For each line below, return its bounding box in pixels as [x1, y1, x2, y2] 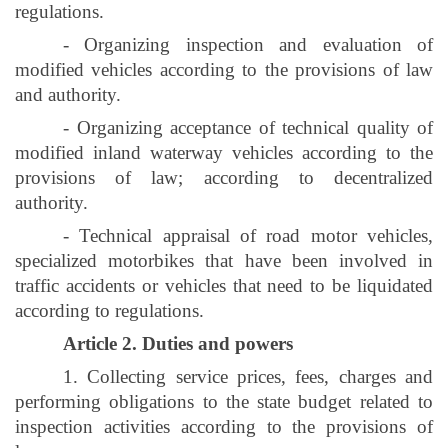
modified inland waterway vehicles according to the [15, 141, 433, 163]
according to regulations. [15, 299, 204, 321]
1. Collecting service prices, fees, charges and [63, 365, 433, 387]
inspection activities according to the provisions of [15, 415, 433, 437]
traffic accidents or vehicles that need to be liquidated [15, 274, 433, 296]
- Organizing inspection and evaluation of [63, 33, 433, 55]
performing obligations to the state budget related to [15, 390, 433, 412]
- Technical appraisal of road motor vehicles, [63, 224, 433, 246]
